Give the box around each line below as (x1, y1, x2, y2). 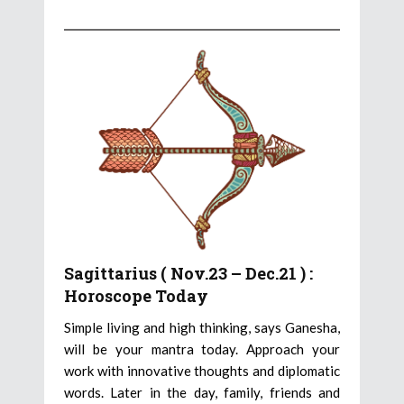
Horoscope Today (64, 285, 208, 308)
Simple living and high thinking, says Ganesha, (64, 319, 340, 336)
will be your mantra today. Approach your (64, 341, 340, 358)
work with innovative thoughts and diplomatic (64, 363, 340, 380)
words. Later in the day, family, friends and (64, 384, 340, 401)
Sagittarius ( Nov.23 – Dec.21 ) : (64, 262, 313, 285)
